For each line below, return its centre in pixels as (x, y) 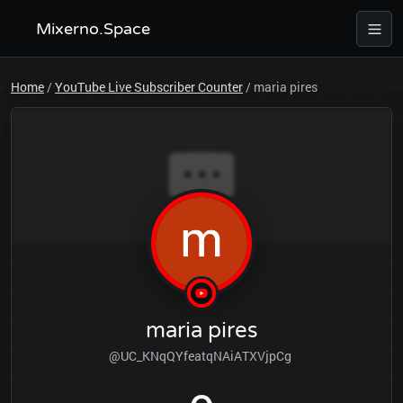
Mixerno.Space (93, 29)
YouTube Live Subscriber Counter (149, 87)
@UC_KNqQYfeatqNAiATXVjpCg (201, 356)
